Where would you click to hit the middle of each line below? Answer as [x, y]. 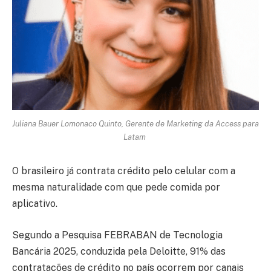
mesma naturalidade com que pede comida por [116, 188]
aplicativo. [35, 204]
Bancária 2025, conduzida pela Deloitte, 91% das [119, 251]
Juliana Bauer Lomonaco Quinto [67, 124]
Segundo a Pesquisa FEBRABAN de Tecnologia [117, 235]
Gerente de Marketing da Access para [192, 124]
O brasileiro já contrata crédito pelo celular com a [124, 171]
